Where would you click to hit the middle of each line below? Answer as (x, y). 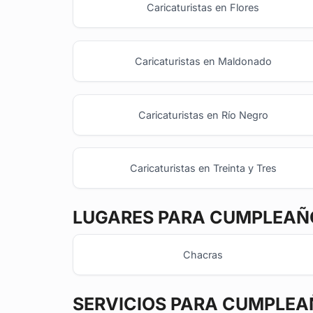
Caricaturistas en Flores (203, 8)
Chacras (203, 255)
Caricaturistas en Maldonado (203, 61)
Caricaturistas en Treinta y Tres (203, 168)
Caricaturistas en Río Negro (203, 115)
